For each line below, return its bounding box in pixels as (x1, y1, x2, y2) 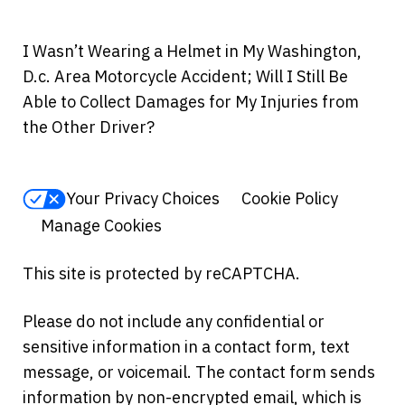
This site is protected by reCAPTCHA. (23, 262, 300, 284)
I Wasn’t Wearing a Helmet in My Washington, (23, 40, 362, 61)
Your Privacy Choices (66, 188, 220, 210)
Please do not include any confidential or (23, 310, 325, 332)
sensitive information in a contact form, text (23, 335, 350, 357)
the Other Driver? (23, 116, 155, 137)
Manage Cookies (41, 214, 162, 236)
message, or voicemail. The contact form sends (23, 361, 375, 382)
